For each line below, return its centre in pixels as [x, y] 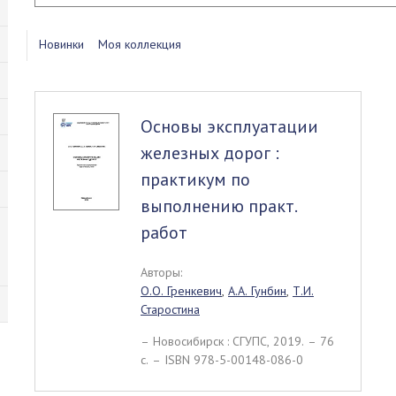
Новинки [61, 44]
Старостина [170, 309]
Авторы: [161, 272]
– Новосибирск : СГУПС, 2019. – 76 [237, 341]
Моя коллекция [139, 44]
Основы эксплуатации [229, 126]
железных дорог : [209, 153]
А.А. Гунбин [257, 291]
